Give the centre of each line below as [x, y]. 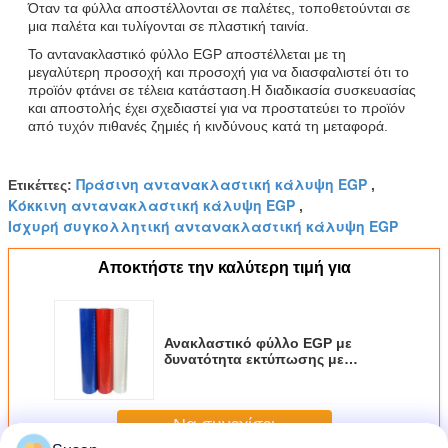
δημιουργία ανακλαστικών [254, 391]
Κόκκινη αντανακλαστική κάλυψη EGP [151, 205]
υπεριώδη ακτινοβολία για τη [263, 375]
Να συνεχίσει [224, 424]
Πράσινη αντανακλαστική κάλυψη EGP [221, 184]
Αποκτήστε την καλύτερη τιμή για [224, 268]
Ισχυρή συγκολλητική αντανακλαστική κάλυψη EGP [203, 226]
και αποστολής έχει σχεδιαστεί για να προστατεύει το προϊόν [216, 108]
